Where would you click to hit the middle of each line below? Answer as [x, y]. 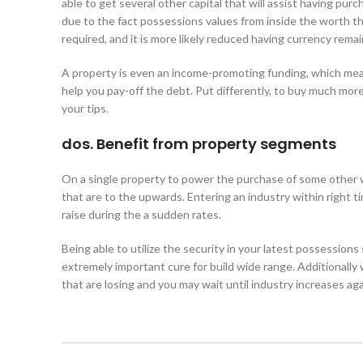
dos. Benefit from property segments [199, 144]
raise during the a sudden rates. [141, 215]
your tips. [85, 109]
